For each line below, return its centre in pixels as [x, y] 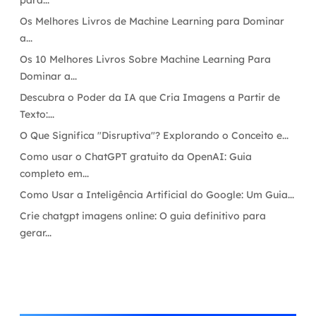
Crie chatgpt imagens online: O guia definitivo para [143, 216]
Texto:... [37, 114]
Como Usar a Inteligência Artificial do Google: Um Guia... [157, 195]
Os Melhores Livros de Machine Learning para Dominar [152, 21]
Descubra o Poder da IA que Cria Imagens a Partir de [150, 97]
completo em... [54, 174]
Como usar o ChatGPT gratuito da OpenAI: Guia [136, 157]
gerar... [36, 233]
